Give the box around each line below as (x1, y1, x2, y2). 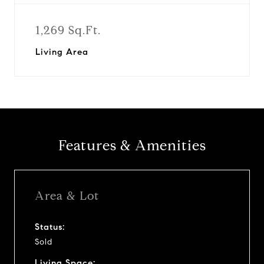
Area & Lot (35, 188, 99, 203)
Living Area (35, 47, 88, 57)
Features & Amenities (58, 137, 206, 154)
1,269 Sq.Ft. (35, 23, 101, 38)
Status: (35, 221, 65, 232)
